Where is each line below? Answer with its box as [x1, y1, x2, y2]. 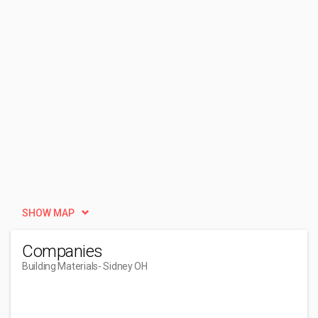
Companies [22, 241, 103, 261]
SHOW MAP [22, 207, 75, 219]
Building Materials [22, 261, 98, 272]
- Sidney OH [97, 261, 148, 272]
